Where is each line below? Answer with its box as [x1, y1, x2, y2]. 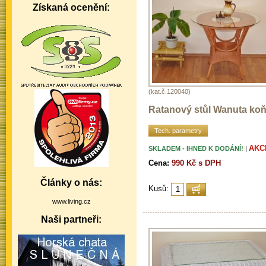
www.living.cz [52, 198, 91, 205]
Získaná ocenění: [33, 2, 110, 12]
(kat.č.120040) [148, 87, 191, 95]
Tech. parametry [154, 126, 202, 134]
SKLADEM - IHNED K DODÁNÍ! [148, 144, 243, 152]
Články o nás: [40, 178, 102, 188]
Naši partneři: [41, 214, 102, 224]
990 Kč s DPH [172, 158, 221, 167]
